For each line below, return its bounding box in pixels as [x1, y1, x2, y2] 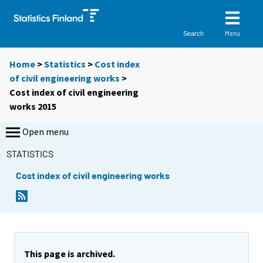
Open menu [22, 126, 69, 138]
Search [183, 29, 204, 37]
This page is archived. [24, 247, 115, 259]
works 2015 [9, 100, 56, 113]
